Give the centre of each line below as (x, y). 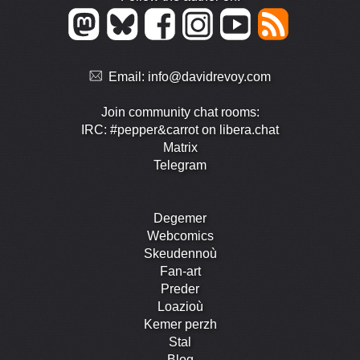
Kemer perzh (180, 325)
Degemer (180, 219)
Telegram (180, 166)
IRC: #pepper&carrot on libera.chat (180, 130)
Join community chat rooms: (180, 112)
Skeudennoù (180, 254)
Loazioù (180, 307)
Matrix (180, 148)
